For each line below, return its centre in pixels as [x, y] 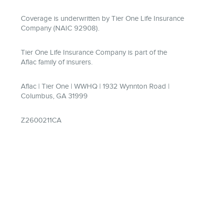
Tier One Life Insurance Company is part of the [94, 52]
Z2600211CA [41, 120]
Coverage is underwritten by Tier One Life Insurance [102, 18]
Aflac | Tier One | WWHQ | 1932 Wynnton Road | [95, 86]
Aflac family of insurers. [57, 62]
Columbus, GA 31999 [54, 96]
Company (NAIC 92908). [60, 28]
